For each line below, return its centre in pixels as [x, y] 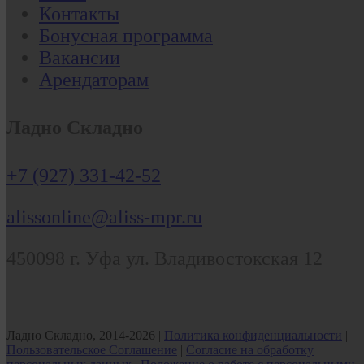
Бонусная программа [126, 35]
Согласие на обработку [250, 349]
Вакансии [80, 57]
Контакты [79, 13]
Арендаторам [94, 79]
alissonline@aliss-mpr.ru [104, 217]
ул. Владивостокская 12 [224, 258]
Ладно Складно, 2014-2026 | [85, 335]
